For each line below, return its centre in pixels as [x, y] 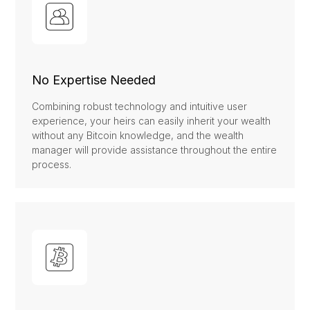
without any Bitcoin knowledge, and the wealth [138, 136]
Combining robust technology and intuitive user [140, 107]
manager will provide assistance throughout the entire [155, 150]
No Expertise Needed [94, 80]
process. [52, 165]
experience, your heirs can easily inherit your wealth [152, 121]
